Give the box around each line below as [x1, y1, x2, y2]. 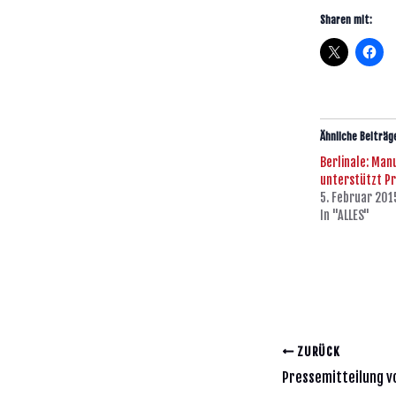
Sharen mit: [320, 13, 372, 27]
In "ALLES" [320, 208, 369, 224]
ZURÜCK [293, 343, 340, 359]
